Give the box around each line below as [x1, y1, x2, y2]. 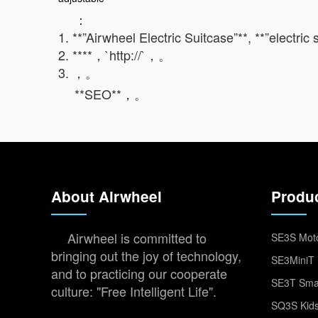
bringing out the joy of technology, [51, 246, 241, 265]
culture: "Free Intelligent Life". [51, 282, 216, 300]
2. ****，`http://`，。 [58, 45, 171, 64]
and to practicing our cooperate [51, 264, 227, 283]
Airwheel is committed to [67, 229, 207, 247]
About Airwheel [51, 186, 162, 207]
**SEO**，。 [75, 84, 147, 103]
